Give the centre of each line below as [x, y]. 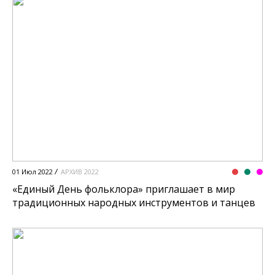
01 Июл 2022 [33, 171]
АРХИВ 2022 [80, 171]
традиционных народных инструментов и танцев [134, 202]
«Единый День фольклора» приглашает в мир [124, 189]
